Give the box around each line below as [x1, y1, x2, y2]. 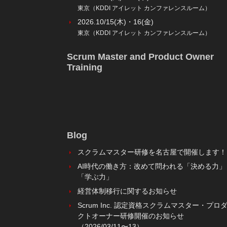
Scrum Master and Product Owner [67, 51, 214, 62]
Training [67, 62, 102, 72]
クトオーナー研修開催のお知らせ [78, 212, 184, 220]
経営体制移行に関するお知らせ [78, 187, 177, 196]
